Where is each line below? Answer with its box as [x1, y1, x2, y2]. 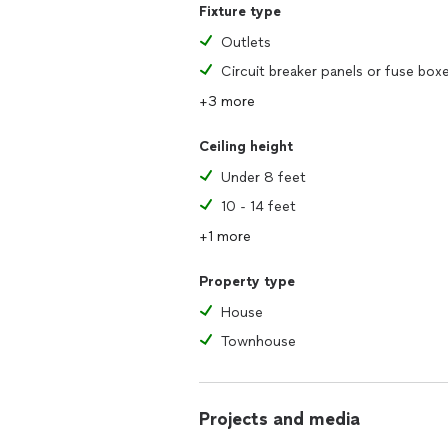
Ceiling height [199, 138, 293, 155]
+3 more [199, 93, 255, 110]
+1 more [199, 228, 251, 245]
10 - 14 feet [221, 198, 296, 215]
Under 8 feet [221, 169, 306, 186]
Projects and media [199, 408, 360, 430]
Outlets [221, 34, 271, 51]
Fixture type [199, 3, 281, 20]
